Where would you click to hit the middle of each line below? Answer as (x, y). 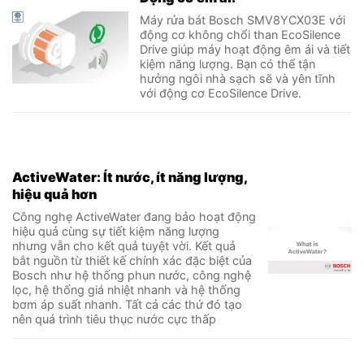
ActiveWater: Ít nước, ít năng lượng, (130, 177)
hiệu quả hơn (54, 194)
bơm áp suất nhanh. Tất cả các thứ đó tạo (127, 304)
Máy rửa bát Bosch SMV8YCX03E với (243, 20)
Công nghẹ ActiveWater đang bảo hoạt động (134, 216)
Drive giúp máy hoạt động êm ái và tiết (245, 50)
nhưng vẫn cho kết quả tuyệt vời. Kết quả (124, 245)
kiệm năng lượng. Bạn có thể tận (228, 64)
